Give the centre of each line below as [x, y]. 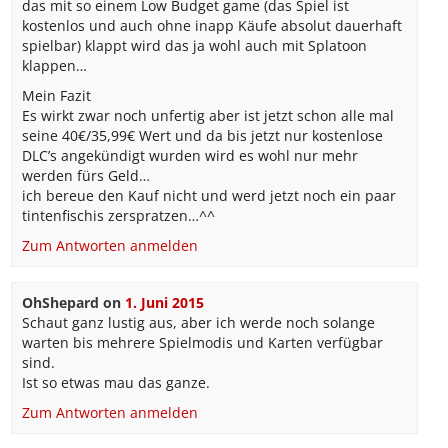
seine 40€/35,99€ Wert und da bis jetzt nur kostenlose [202, 135]
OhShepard [60, 302]
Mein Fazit [56, 95]
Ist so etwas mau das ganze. [115, 382]
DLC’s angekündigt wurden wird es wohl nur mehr [189, 155]
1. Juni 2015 [164, 302]
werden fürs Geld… [85, 175]
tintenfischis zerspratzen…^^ [118, 215]
